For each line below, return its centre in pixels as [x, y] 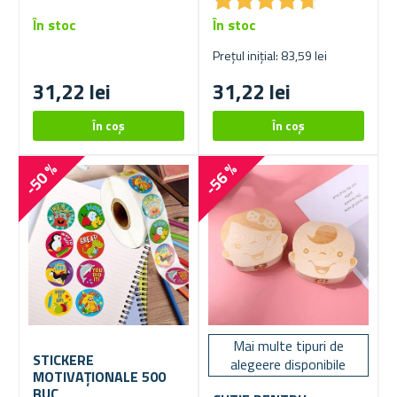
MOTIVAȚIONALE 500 [99, 377]
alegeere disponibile [288, 365]
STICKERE [63, 360]
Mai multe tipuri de [288, 346]
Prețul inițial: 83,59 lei [270, 56]
